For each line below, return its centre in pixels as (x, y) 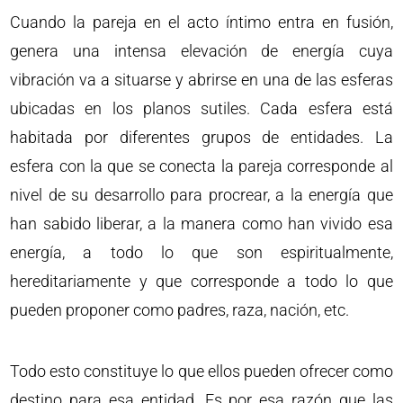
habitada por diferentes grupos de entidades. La (201, 137)
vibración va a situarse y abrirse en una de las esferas (201, 80)
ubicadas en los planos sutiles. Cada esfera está (201, 108)
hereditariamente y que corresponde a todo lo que (201, 281)
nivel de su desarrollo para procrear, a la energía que (201, 195)
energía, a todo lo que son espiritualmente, (201, 252)
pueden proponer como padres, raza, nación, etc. (180, 310)
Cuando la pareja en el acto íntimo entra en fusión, (201, 22)
